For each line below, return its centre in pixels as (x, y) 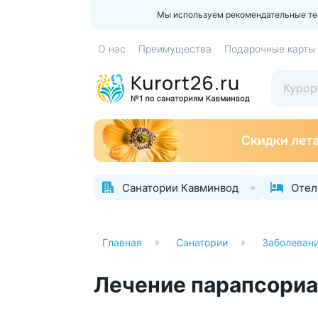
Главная (122, 242)
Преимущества (175, 49)
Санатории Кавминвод (180, 187)
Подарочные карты (270, 49)
